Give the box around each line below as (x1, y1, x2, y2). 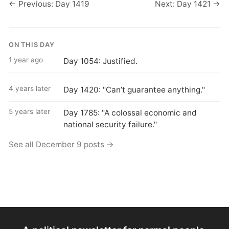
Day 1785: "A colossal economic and (63, 108, 197, 118)
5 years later (9, 107, 51, 116)
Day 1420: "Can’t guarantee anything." (63, 85, 205, 95)
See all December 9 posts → (9, 139, 114, 149)
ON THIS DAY (9, 40, 55, 49)
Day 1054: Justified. (63, 56, 138, 66)
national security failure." (63, 120, 157, 130)
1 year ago (9, 56, 43, 64)
